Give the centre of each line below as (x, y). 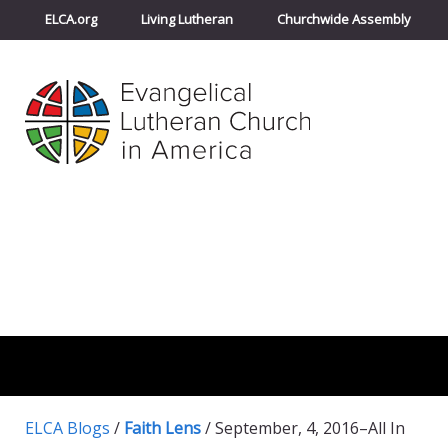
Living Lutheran (187, 19)
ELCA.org (71, 19)
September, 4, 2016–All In (310, 427)
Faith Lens (162, 427)
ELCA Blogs (67, 427)
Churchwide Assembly (344, 19)
